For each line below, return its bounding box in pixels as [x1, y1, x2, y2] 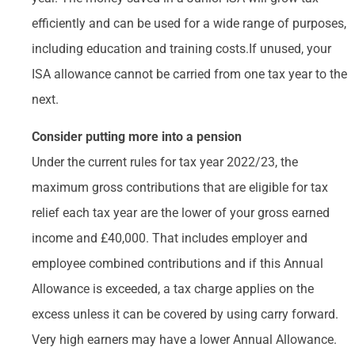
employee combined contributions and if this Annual [32, 255, 323, 271]
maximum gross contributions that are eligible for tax [32, 179, 328, 195]
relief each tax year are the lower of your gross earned [32, 204, 330, 220]
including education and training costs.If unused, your [32, 41, 331, 57]
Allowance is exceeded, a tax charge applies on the [32, 281, 314, 296]
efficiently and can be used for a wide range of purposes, [32, 16, 346, 32]
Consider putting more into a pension [32, 128, 242, 144]
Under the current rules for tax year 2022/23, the [32, 154, 298, 170]
